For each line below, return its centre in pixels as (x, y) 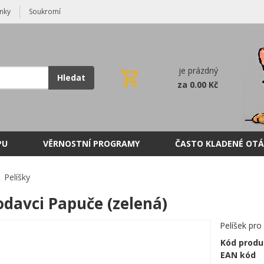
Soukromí (45, 11)
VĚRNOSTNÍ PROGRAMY (91, 143)
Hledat (71, 77)
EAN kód (238, 255)
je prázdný (198, 70)
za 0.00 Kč (198, 85)
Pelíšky (17, 177)
